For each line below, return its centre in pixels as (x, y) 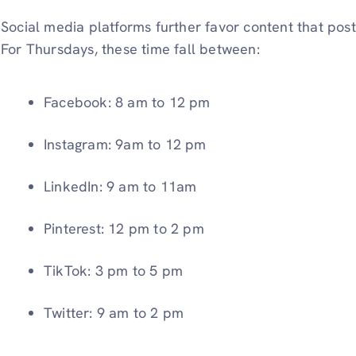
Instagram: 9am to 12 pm (125, 145)
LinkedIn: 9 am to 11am (120, 187)
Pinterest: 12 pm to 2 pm (124, 229)
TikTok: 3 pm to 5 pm (114, 271)
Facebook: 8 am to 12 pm (127, 103)
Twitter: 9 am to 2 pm (114, 313)
